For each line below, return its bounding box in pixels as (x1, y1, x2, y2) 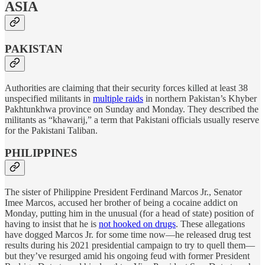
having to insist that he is (5, 219, 99, 230)
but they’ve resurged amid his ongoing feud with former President (5, 251, 250, 261)
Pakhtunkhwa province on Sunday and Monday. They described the (5, 104, 258, 114)
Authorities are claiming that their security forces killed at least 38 (5, 82, 248, 93)
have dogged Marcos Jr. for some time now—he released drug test (5, 230, 251, 240)
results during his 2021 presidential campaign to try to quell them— (5, 240, 255, 251)
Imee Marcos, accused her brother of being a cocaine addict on (5, 198, 238, 208)
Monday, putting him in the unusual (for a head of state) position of (5, 208, 254, 219)
